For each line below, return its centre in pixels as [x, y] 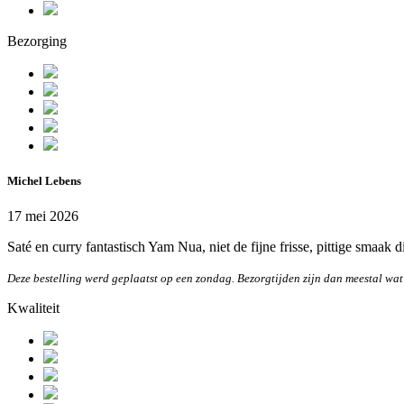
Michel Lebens [44, 181]
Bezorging [37, 41]
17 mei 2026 [43, 216]
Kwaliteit [33, 308]
